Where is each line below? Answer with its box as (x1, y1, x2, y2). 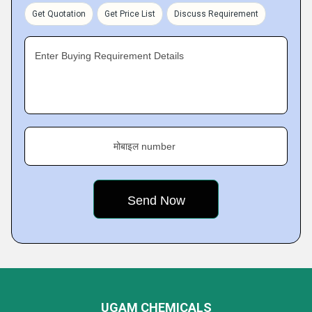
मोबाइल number (114, 141, 175, 152)
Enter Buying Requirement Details (35, 50, 184, 61)
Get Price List (104, 9, 155, 19)
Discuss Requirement (174, 9, 258, 19)
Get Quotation (32, 9, 86, 19)
